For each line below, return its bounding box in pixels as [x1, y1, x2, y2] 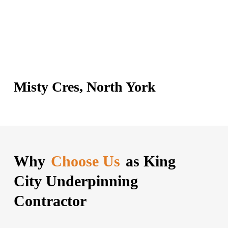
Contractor [13, 192, 87, 209]
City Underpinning [13, 172, 138, 189]
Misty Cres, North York [13, 78, 156, 95]
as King [121, 152, 176, 169]
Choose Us [50, 152, 120, 169]
